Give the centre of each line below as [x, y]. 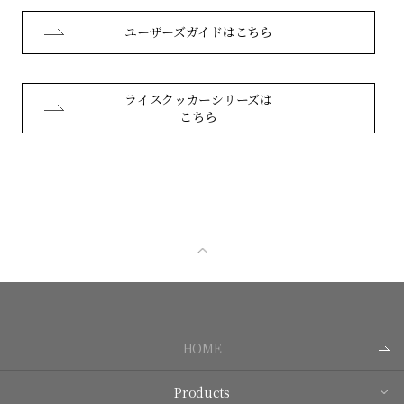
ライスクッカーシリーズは [198, 99]
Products [202, 392]
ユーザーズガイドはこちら [198, 32]
